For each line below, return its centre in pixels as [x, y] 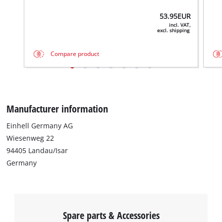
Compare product [75, 54]
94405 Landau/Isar [37, 150]
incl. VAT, [180, 25]
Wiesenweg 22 [30, 138]
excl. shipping [174, 31]
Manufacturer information [57, 108]
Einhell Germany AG [40, 125]
